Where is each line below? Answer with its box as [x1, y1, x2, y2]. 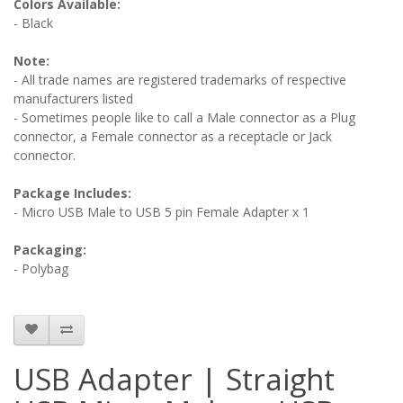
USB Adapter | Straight [13, 358, 335, 399]
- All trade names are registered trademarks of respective [13, 70, 346, 88]
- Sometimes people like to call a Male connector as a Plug [13, 108, 355, 126]
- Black [13, 13, 53, 31]
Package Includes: [13, 184, 131, 201]
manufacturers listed [13, 89, 133, 107]
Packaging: [13, 240, 86, 258]
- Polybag [13, 259, 68, 277]
